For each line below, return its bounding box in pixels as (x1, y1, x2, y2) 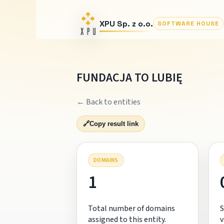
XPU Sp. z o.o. (99, 18, 153, 29)
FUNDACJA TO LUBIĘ (76, 68, 182, 86)
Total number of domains (87, 202, 175, 214)
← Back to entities (76, 96, 140, 107)
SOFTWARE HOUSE (157, 19, 219, 27)
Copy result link (89, 119, 138, 127)
